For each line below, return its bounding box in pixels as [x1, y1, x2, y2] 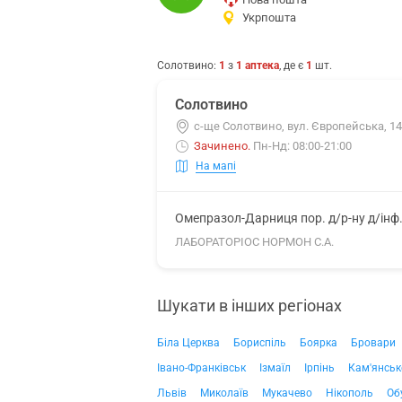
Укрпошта [242, 11, 296, 24]
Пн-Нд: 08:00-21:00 [253, 139, 352, 153]
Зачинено [194, 139, 248, 153]
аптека [245, 59, 279, 72]
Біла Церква [157, 336, 220, 349]
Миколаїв [200, 387, 249, 399]
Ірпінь [304, 362, 335, 374]
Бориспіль [233, 336, 286, 349]
